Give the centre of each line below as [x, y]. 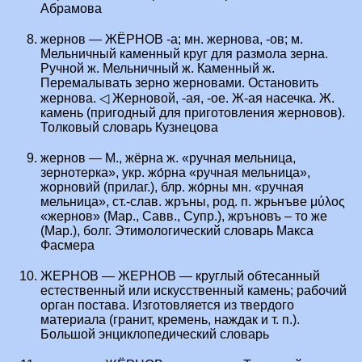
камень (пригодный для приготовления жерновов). [193, 113]
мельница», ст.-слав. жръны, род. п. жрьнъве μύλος [193, 202]
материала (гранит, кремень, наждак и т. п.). [170, 320]
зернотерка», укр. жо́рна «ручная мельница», [175, 173]
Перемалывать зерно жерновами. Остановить [179, 83]
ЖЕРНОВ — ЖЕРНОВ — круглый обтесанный [180, 276]
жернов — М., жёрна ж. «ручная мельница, [168, 158]
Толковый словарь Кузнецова [129, 128]
